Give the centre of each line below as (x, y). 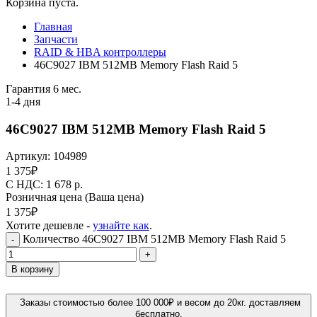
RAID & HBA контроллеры (100, 52)
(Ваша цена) (114, 197)
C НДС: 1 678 (40, 185)
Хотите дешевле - (49, 226)
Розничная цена (45, 197)
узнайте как (121, 226)
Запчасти (56, 39)
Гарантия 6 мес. (44, 89)
